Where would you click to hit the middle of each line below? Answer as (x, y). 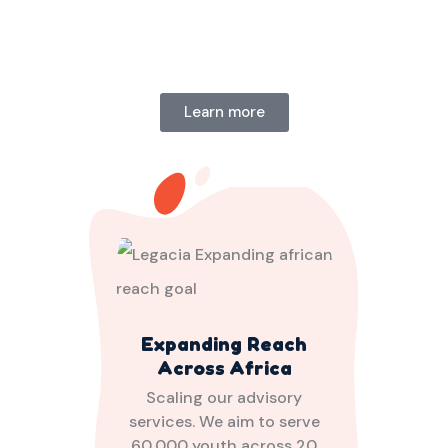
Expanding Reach (224, 343)
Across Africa (224, 367)
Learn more (224, 111)
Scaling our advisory (224, 397)
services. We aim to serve (224, 421)
